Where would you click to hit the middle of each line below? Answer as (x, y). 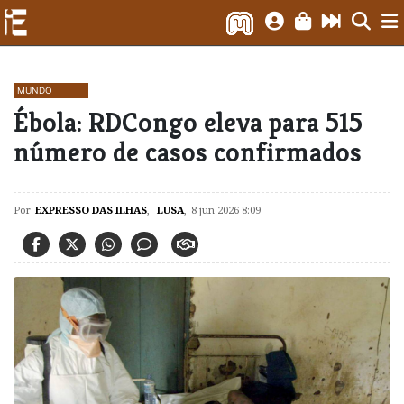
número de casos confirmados (188, 152)
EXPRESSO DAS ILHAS (91, 210)
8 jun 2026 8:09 (226, 210)
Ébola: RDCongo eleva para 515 (188, 122)
